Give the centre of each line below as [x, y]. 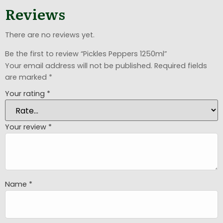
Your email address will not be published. [79, 65]
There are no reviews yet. [50, 35]
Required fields [181, 65]
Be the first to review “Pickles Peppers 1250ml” [86, 54]
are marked [27, 77]
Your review [27, 127]
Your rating [26, 94]
